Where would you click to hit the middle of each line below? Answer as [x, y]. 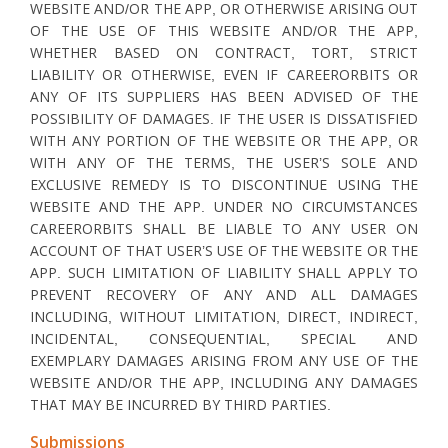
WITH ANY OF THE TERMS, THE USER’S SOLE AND [224, 163]
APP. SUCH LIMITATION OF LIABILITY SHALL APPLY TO [224, 273]
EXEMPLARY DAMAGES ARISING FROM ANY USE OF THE [224, 361]
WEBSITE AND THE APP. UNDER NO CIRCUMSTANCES [224, 207]
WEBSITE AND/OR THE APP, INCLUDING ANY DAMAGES [224, 383]
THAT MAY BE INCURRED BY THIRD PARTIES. [180, 405]
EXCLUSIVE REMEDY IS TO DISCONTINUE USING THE [224, 185]
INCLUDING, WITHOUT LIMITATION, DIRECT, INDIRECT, [224, 317]
